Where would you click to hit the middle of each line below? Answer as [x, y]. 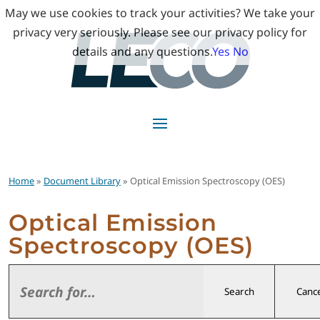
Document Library [82, 180]
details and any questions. [142, 51]
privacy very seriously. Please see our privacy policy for [160, 32]
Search [239, 291]
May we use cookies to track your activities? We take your [160, 13]
